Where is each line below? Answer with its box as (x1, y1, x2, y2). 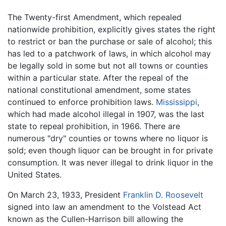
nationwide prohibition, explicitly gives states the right (8, 24, 215, 35)
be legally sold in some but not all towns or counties (8, 61, 208, 71)
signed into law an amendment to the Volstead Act (8, 202, 201, 212)
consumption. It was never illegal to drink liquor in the (8, 157, 213, 168)
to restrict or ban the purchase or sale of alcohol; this (8, 36, 212, 47)
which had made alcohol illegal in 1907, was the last (8, 109, 204, 120)
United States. (8, 169, 62, 180)
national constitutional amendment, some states (8, 85, 191, 95)
